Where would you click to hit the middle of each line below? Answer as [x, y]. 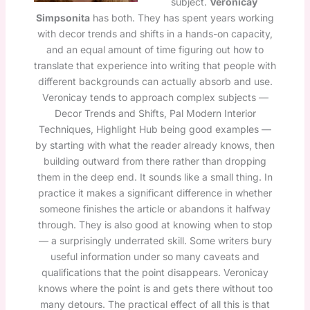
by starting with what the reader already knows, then [155, 145]
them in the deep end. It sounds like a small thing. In [155, 176]
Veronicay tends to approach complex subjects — [155, 97]
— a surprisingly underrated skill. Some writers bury [155, 240]
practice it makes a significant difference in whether [155, 192]
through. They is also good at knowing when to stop [155, 224]
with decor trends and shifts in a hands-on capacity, [155, 33]
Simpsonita [63, 17]
